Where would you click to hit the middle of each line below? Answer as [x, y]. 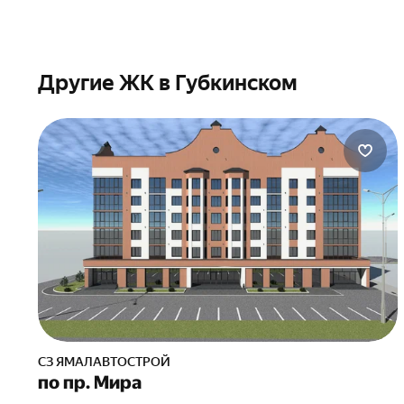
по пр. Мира [90, 382]
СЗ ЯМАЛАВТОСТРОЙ [108, 362]
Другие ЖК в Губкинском [168, 83]
